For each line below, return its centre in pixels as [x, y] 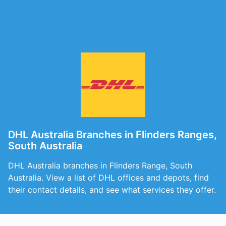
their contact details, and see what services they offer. [112, 190]
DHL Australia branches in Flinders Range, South [100, 165]
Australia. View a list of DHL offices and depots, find [108, 178]
